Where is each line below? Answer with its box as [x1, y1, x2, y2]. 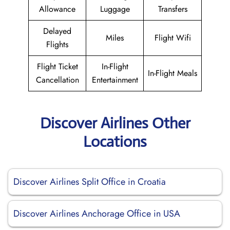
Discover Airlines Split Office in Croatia [13, 175, 166, 188]
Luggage [100, 3, 130, 15]
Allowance [39, 3, 75, 15]
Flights [46, 39, 68, 50]
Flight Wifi [154, 32, 191, 44]
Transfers [158, 3, 187, 15]
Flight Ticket [36, 61, 78, 72]
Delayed [43, 25, 71, 37]
